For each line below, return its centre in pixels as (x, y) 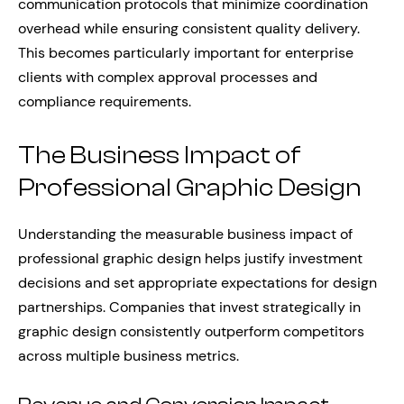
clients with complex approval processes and (168, 78)
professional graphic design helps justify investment (190, 258)
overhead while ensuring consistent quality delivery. (189, 29)
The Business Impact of (160, 156)
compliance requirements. (105, 102)
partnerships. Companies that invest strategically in (189, 307)
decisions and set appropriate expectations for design (197, 282)
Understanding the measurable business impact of (185, 234)
